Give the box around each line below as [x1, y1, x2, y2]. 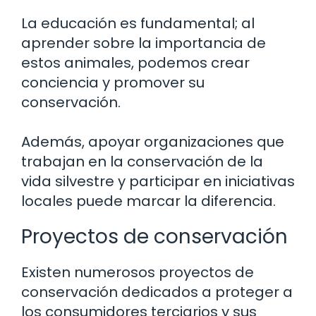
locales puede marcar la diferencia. [21, 191, 276, 211]
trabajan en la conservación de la [21, 152, 263, 171]
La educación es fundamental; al [21, 13, 255, 33]
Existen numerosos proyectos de [21, 262, 254, 282]
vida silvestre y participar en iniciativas [21, 171, 295, 191]
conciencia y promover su [21, 73, 205, 92]
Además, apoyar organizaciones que [21, 132, 284, 152]
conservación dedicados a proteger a [21, 282, 293, 302]
